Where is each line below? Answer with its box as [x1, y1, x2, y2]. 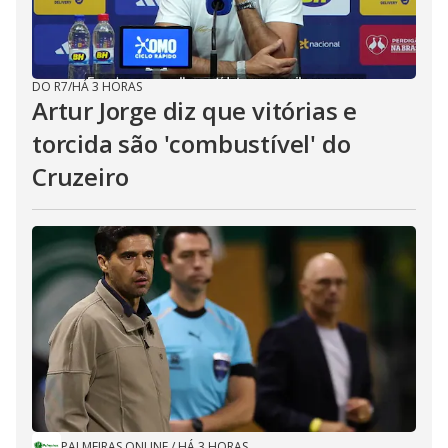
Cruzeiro [32, 160, 129, 193]
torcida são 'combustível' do [32, 127, 351, 160]
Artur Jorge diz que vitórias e [32, 94, 357, 127]
